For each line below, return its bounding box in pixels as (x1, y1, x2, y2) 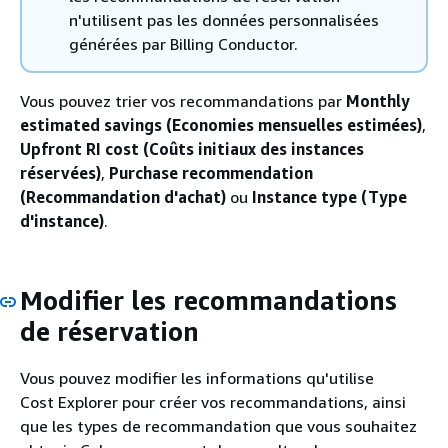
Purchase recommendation (109, 162, 313, 183)
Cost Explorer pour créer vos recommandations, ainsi (20, 392, 406, 412)
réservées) (20, 162, 101, 183)
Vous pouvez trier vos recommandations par (20, 90, 346, 111)
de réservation (20, 315, 199, 347)
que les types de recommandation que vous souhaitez (20, 416, 417, 436)
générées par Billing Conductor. (69, 33, 298, 54)
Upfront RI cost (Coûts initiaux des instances (20, 138, 364, 159)
